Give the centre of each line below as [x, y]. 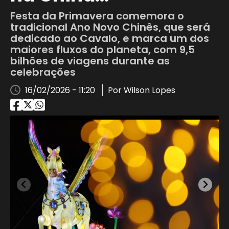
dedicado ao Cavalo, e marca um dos [110, 38]
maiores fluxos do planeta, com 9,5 [102, 50]
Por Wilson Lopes [142, 90]
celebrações [43, 72]
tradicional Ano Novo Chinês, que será [110, 27]
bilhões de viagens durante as [90, 61]
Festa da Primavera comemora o [97, 16]
